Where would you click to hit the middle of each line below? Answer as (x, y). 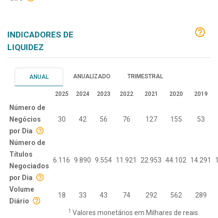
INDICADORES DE (40, 34)
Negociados (29, 166)
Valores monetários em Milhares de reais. (135, 212)
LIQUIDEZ (26, 47)
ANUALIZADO (92, 76)
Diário (19, 201)
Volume (22, 189)
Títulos (21, 154)
